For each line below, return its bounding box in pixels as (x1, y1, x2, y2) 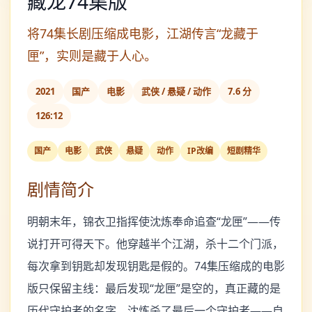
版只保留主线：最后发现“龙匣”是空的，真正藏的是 (27, 281, 281, 297)
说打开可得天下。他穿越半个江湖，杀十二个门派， (27, 236, 283, 252)
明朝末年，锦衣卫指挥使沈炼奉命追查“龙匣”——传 (27, 214, 281, 230)
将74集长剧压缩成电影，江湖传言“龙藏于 (27, 25, 258, 42)
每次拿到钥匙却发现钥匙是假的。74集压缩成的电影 (27, 258, 285, 274)
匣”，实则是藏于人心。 (27, 47, 157, 65)
